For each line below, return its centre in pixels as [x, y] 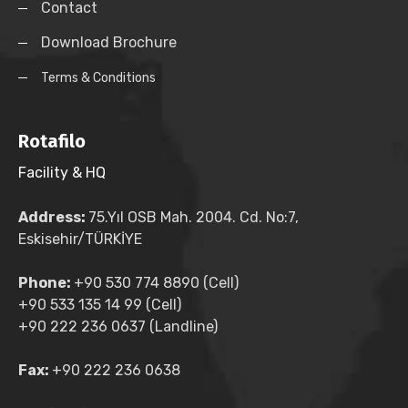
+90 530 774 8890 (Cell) [156, 283]
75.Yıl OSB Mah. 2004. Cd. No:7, [194, 217]
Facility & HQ [62, 173]
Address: [53, 217]
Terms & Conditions [98, 78]
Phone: [46, 283]
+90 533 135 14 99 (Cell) [100, 305]
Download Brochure [109, 42]
